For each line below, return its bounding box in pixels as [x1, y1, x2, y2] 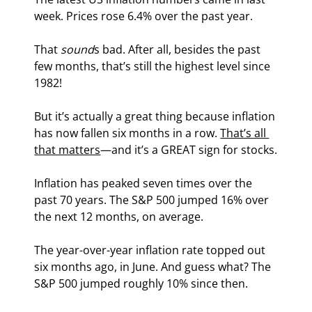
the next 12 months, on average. [34, 209, 204, 225]
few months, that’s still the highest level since [34, 58, 274, 75]
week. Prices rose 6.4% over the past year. [34, 8, 253, 24]
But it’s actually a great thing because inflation [34, 109, 279, 125]
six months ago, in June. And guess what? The [34, 259, 274, 275]
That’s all [220, 125, 270, 141]
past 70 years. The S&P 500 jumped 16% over [34, 192, 272, 208]
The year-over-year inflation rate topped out [34, 242, 269, 258]
